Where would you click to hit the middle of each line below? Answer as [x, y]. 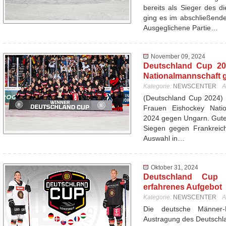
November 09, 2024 [178, 56]
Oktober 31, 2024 [175, 167]
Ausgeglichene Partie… [181, 28]
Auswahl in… [164, 138]
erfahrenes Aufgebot [183, 187]
